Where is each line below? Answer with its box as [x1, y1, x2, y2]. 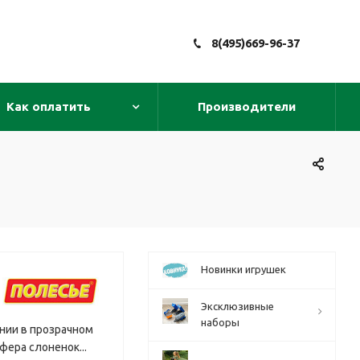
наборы [201, 317, 239, 328]
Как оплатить [6, 100, 91, 113]
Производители [198, 100, 296, 113]
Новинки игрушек [201, 264, 286, 275]
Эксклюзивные [201, 301, 274, 312]
